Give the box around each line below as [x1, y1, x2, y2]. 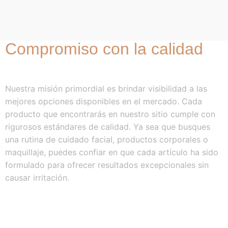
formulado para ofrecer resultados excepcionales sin [5, 160, 209, 170]
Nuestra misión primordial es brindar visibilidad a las [5, 83, 207, 94]
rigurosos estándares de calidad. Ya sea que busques [5, 122, 210, 132]
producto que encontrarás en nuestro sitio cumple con [5, 109, 215, 119]
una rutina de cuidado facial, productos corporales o [5, 134, 208, 145]
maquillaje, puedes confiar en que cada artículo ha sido [5, 147, 218, 157]
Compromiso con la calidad [5, 40, 203, 58]
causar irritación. [5, 173, 74, 183]
